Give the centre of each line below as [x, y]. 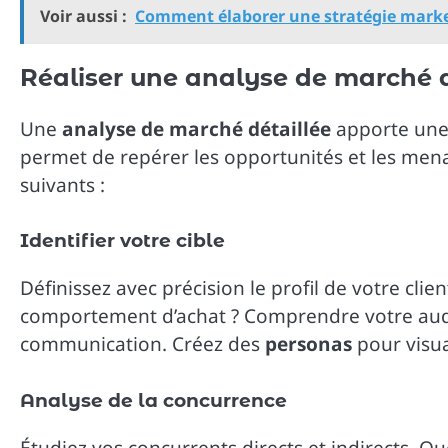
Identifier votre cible [122, 241]
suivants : [62, 184]
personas [308, 344]
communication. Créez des [142, 344]
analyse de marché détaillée [196, 128]
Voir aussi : [83, 15]
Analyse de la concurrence [153, 400]
